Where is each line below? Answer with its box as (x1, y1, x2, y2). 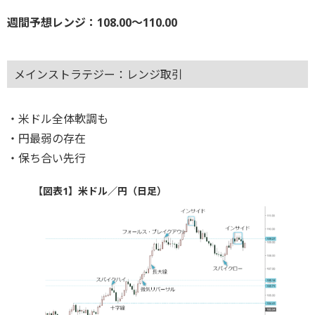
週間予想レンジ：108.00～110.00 (7, 15, 177, 30)
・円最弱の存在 (7, 131, 86, 147)
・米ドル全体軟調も (7, 111, 108, 127)
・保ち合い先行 (7, 150, 86, 167)
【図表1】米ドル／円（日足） (32, 184, 167, 198)
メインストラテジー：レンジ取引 (14, 67, 183, 83)
